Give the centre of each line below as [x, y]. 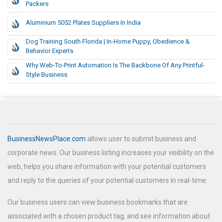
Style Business [47, 75]
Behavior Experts [50, 51]
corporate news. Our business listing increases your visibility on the [111, 153]
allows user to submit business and [141, 139]
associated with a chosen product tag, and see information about [109, 216]
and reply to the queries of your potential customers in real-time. [108, 181]
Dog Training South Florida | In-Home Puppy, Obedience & [108, 42]
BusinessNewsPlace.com [47, 139]
